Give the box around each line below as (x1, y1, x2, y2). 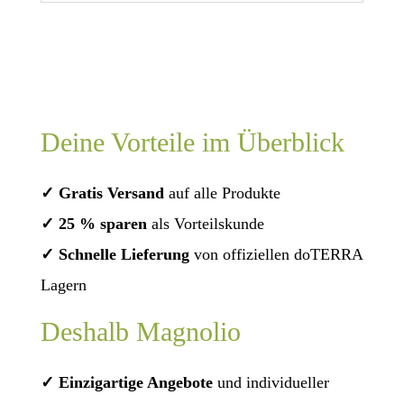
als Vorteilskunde (146, 214, 264, 233)
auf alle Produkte (163, 183, 280, 202)
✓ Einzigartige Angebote (40, 372, 213, 391)
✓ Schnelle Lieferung (40, 244, 189, 263)
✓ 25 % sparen (40, 214, 147, 233)
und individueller (212, 372, 329, 391)
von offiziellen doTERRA (188, 244, 363, 263)
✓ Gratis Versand (40, 183, 164, 202)
